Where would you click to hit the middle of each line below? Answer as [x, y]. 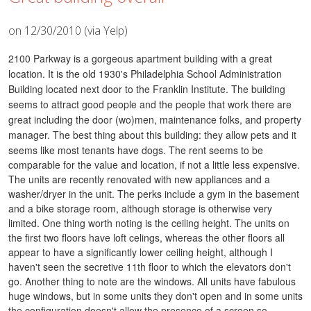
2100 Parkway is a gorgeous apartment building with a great [140, 58]
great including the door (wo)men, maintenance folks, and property [155, 119]
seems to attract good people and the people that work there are [150, 104]
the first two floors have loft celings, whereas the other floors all [146, 237]
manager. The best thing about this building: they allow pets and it [152, 134]
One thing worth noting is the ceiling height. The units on [166, 222]
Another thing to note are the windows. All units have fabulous [160, 281]
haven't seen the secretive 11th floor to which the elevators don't [150, 266]
